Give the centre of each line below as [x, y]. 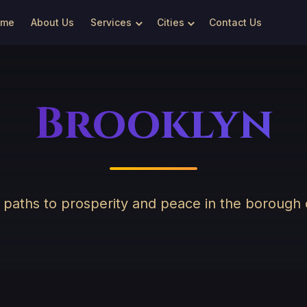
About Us [52, 22]
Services [111, 22]
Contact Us [236, 22]
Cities [170, 22]
